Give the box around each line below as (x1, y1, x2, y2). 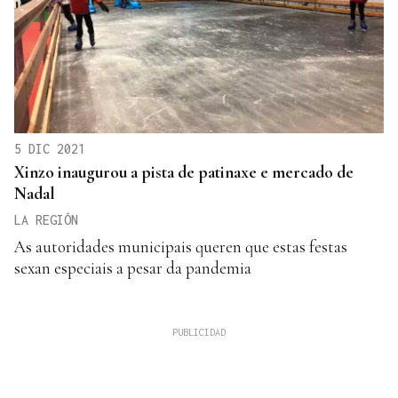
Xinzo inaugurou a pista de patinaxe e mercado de (14, 161, 354, 182)
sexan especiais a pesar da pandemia (14, 257, 251, 278)
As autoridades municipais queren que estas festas (14, 235, 347, 257)
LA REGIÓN (14, 211, 78, 227)
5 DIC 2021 (14, 140, 85, 156)
